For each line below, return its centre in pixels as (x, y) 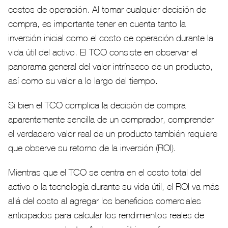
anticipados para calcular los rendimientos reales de (106, 215)
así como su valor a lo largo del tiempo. (83, 81)
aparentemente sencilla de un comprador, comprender (111, 120)
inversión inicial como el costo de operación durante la (111, 38)
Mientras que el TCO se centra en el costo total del (105, 173)
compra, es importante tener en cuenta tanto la (97, 24)
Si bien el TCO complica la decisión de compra (97, 105)
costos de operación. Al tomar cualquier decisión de (107, 10)
